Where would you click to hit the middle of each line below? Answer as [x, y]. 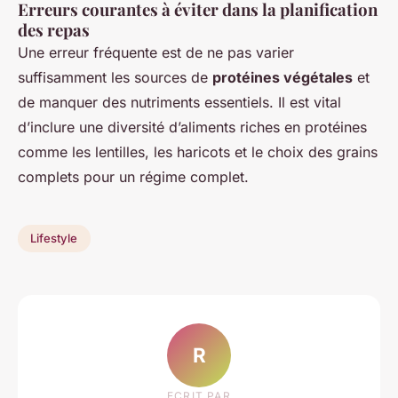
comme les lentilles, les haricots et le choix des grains [198, 151]
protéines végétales [283, 77]
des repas [54, 29]
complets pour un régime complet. [133, 176]
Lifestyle [54, 239]
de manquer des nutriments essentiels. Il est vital [179, 102]
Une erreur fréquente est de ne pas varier [156, 52]
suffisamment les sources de [115, 77]
